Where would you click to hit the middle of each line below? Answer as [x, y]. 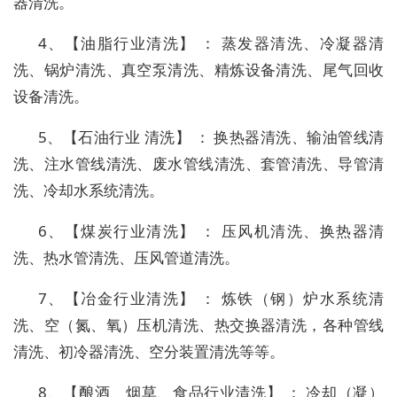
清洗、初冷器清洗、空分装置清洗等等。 [149, 352]
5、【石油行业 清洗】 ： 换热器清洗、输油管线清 [211, 137]
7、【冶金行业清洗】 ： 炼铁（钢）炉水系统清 [211, 299]
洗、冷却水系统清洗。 [89, 191]
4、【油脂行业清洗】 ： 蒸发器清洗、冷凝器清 [211, 43]
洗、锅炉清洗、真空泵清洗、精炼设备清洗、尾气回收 [198, 70]
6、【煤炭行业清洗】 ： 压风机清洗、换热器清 [211, 231]
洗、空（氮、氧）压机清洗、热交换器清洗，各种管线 [198, 325]
